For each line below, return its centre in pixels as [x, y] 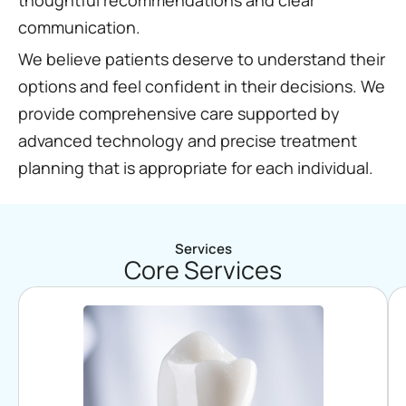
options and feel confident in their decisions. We [202, 86]
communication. [79, 27]
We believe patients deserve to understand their [202, 58]
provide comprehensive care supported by [179, 113]
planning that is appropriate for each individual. [196, 167]
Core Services [203, 269]
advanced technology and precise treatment [188, 140]
